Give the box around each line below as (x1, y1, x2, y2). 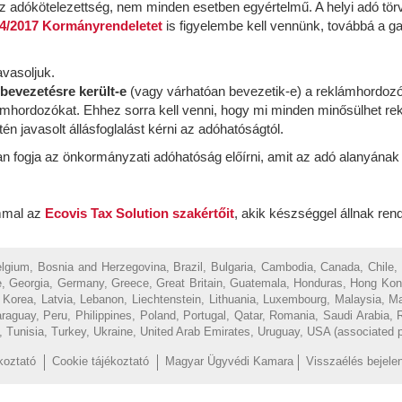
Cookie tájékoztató (52, 354, 149, 368)
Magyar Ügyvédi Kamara (165, 354, 293, 368)
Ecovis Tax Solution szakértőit (45, 205, 234, 221)
